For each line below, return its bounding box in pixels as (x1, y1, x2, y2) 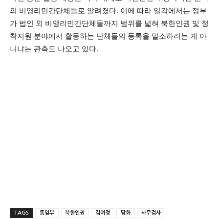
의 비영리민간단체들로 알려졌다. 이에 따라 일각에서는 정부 (10, 5, 207, 15)
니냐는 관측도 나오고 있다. (10, 44, 98, 53)
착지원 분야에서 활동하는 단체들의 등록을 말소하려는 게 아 (10, 31, 207, 41)
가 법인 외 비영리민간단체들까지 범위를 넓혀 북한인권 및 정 (10, 18, 209, 28)
